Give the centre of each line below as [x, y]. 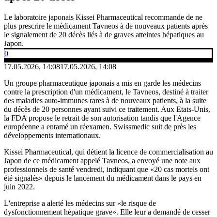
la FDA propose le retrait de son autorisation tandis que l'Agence [102, 118]
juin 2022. [19, 186]
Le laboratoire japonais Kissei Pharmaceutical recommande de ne [103, 17]
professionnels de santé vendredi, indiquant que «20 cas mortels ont [107, 169]
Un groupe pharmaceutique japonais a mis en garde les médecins [102, 83]
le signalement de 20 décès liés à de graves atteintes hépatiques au [104, 34]
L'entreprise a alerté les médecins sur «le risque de [80, 203]
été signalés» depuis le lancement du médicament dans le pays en [103, 178]
